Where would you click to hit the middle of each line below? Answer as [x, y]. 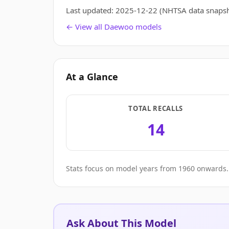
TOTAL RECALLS [156, 108]
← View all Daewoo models [114, 27]
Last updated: [91, 10]
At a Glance [92, 77]
